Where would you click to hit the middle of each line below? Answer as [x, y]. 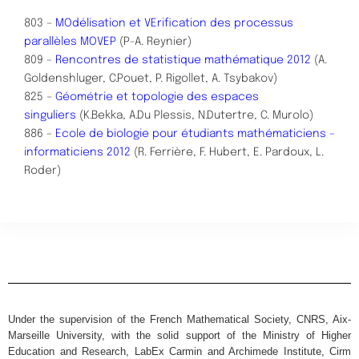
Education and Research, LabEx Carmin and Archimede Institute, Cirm [179, 351]
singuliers [50, 115]
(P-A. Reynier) [154, 41]
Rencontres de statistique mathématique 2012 [183, 60]
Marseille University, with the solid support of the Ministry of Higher [179, 335]
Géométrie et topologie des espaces [157, 97]
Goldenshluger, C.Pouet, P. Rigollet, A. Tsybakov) [151, 78]
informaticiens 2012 [77, 152]
